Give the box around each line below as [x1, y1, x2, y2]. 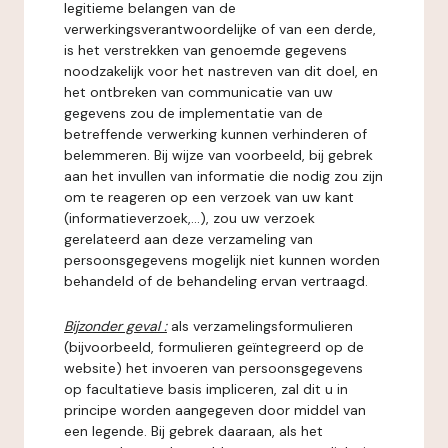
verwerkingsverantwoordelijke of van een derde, [64, 20, 376, 38]
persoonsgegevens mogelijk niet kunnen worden [64, 251, 380, 269]
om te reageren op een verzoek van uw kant [64, 188, 354, 206]
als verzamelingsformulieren [171, 317, 353, 335]
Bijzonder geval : [64, 317, 167, 335]
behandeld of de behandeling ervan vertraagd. [64, 272, 368, 290]
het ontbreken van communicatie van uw [64, 83, 333, 101]
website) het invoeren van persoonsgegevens [64, 359, 363, 377]
